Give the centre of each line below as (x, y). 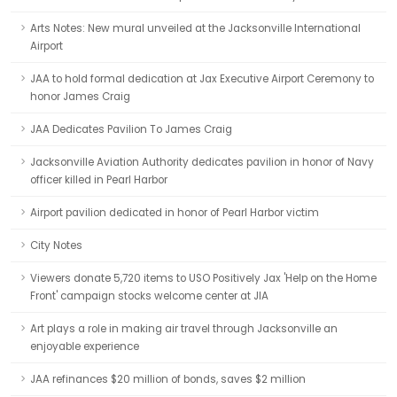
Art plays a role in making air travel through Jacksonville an (184, 329)
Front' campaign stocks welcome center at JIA (149, 296)
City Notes (56, 245)
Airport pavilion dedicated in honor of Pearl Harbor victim (175, 213)
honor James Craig (80, 97)
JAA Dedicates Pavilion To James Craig (131, 129)
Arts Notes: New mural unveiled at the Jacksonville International (195, 28)
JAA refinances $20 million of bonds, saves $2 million (168, 379)
